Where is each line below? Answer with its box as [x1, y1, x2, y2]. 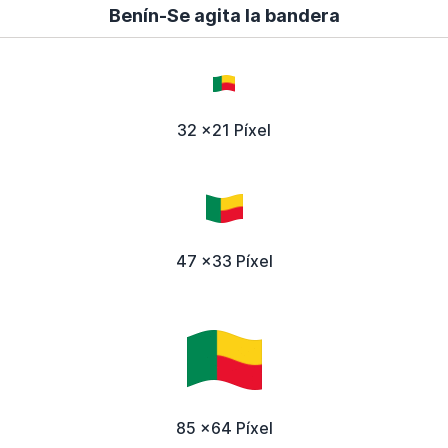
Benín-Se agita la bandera [108, 4, 340, 26]
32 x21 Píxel [177, 119, 271, 140]
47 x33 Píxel [175, 251, 273, 272]
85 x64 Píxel [175, 418, 273, 439]
